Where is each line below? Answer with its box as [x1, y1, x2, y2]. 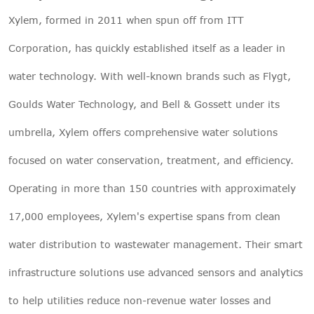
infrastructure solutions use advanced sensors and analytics [8, 266, 303, 278]
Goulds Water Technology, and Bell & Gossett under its [8, 97, 280, 110]
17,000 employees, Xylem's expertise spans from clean [8, 210, 280, 222]
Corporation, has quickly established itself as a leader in [8, 41, 285, 54]
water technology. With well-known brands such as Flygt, [8, 69, 291, 82]
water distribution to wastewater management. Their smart [8, 238, 303, 250]
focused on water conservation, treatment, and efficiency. [8, 153, 294, 166]
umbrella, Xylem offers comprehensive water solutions [8, 125, 278, 138]
